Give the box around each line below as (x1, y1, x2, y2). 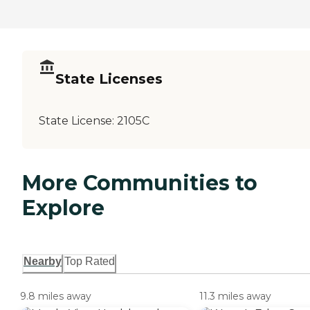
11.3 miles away (199, 290, 271, 303)
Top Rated (64, 255, 115, 268)
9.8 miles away (20, 290, 91, 303)
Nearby (24, 255, 62, 268)
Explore (22, 194, 104, 221)
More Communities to (22, 170, 257, 196)
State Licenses (55, 70, 163, 87)
